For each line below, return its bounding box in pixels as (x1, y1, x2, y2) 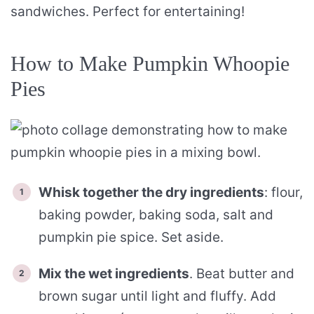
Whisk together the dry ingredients (39, 184, 264, 200)
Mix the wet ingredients (39, 265, 189, 282)
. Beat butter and (189, 265, 294, 282)
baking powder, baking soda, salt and (39, 206, 273, 223)
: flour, (264, 184, 303, 200)
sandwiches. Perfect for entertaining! (11, 3, 245, 20)
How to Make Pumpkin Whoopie (11, 51, 289, 75)
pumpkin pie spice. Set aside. (39, 228, 224, 245)
